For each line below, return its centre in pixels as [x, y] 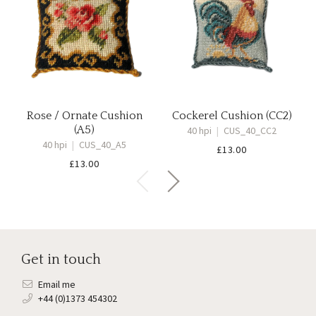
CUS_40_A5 [102, 145]
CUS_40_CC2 [249, 130]
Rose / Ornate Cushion [84, 116]
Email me [56, 284]
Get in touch [61, 260]
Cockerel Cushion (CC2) [232, 116]
